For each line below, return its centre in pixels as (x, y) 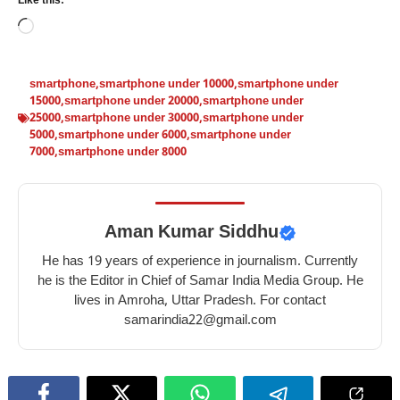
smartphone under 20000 (132, 101)
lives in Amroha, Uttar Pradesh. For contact (200, 301)
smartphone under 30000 (132, 118)
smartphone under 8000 (122, 152)
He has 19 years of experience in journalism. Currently (200, 262)
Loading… (65, 27)
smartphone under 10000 (167, 84)
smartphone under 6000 (122, 135)
